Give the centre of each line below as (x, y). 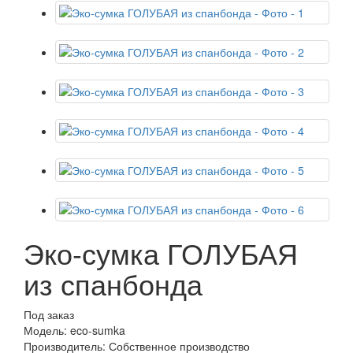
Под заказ (49, 314)
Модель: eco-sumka (74, 330)
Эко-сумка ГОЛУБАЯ (161, 253)
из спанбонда (113, 283)
